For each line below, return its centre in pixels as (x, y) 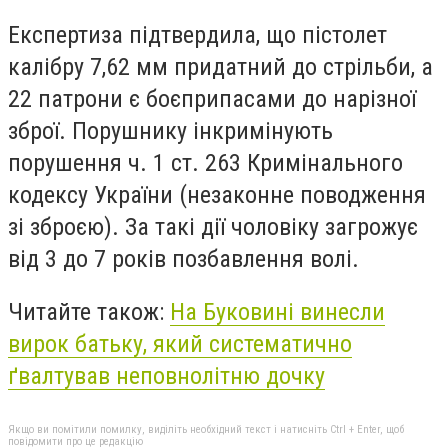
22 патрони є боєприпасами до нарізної (212, 98)
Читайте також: (89, 312)
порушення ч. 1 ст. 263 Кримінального (205, 162)
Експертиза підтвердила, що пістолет (197, 34)
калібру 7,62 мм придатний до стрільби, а (220, 66)
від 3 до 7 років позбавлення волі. (183, 258)
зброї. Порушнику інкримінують (170, 130)
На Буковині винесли (277, 312)
